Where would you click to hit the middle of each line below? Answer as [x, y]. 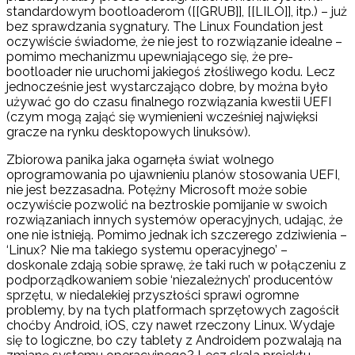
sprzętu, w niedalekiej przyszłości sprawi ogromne [153, 296]
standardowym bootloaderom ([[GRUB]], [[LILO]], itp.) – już [177, 12]
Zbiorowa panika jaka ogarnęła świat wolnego [140, 160]
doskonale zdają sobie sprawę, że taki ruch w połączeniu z [176, 265]
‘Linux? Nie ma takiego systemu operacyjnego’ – [147, 250]
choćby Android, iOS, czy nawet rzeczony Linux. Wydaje [170, 326]
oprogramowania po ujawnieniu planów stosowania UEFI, [173, 175]
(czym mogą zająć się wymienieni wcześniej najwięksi [162, 117]
